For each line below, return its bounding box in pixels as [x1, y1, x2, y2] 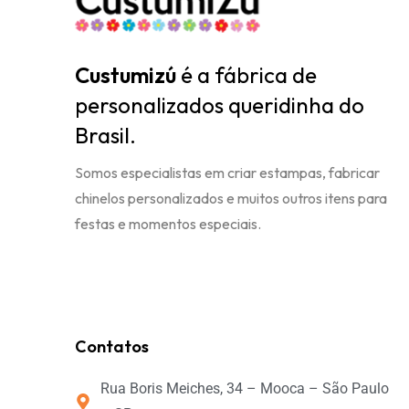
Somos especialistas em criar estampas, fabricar [75, 163, 381, 183]
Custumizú [75, 61, 182, 89]
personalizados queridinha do [75, 91, 365, 120]
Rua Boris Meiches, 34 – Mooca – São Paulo [100, 380, 389, 398]
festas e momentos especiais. [75, 215, 262, 234]
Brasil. [75, 121, 137, 150]
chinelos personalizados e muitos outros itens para [75, 189, 388, 208]
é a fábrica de [181, 61, 318, 89]
